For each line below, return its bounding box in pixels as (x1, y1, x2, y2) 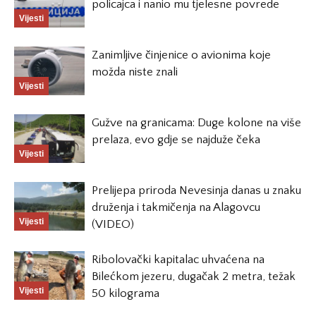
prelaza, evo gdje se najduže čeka (92, 133, 260, 147)
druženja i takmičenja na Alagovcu (92, 201, 260, 214)
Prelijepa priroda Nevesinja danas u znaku (92, 184, 301, 197)
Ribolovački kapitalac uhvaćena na (92, 253, 265, 267)
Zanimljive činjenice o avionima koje (92, 49, 271, 62)
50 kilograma (92, 287, 159, 300)
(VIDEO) (92, 218, 134, 231)
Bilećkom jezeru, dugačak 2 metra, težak (92, 270, 296, 284)
